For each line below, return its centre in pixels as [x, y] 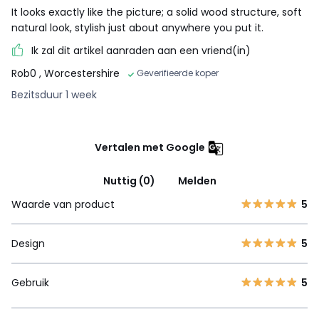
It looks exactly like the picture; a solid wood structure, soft [157, 12]
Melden [197, 181]
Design [28, 244]
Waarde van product [63, 205]
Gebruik [30, 283]
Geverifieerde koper [178, 73]
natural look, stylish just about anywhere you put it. [137, 27]
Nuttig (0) [129, 181]
